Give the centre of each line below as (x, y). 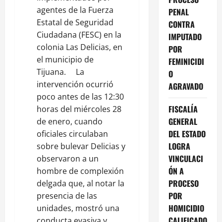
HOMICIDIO (186, 208)
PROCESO (183, 183)
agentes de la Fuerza (75, 10)
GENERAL (183, 121)
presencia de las (67, 195)
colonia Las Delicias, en (80, 47)
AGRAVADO (186, 86)
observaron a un (68, 158)
